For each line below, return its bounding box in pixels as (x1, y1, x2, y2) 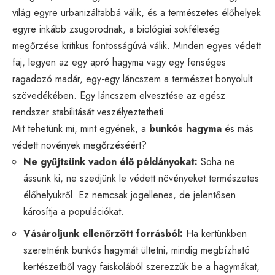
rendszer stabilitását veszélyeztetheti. (12, 104, 166, 119)
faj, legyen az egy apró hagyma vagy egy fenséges (12, 55, 226, 69)
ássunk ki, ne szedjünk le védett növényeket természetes (23, 171, 259, 185)
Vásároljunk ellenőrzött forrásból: (23, 226, 183, 241)
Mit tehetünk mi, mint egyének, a (12, 121, 149, 136)
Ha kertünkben (183, 226, 247, 241)
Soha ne (198, 154, 235, 169)
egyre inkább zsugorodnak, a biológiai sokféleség (12, 21, 220, 36)
